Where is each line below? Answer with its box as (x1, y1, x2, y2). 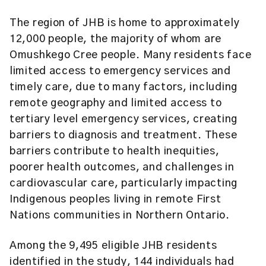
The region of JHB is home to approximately (9, 18, 240, 28)
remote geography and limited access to (9, 98, 222, 109)
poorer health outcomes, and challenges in (9, 162, 235, 173)
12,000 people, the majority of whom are (9, 34, 222, 45)
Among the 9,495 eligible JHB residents (9, 240, 217, 251)
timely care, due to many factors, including (9, 82, 237, 93)
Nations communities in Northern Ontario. (9, 210, 230, 221)
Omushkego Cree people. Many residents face (9, 50, 252, 61)
